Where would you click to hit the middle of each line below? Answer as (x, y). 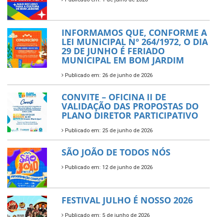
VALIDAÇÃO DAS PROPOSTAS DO (130, 106)
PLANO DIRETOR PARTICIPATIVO (130, 115)
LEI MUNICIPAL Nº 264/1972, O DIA (135, 41)
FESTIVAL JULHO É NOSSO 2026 (127, 200)
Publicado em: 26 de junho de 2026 (108, 75)
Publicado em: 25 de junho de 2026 (108, 130)
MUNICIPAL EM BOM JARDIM (123, 60)
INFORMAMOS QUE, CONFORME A (134, 32)
